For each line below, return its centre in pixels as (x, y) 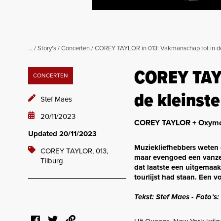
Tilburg (52, 161)
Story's (47, 48)
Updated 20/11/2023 (62, 134)
